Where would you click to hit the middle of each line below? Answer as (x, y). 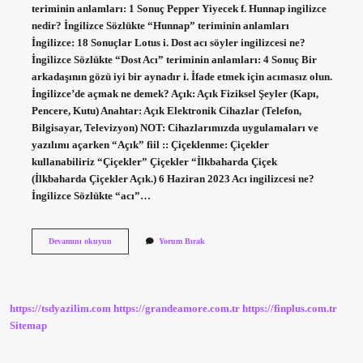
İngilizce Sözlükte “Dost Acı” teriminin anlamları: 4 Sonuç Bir (174, 60)
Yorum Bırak (181, 241)
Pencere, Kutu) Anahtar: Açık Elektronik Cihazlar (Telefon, (166, 111)
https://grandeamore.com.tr (177, 309)
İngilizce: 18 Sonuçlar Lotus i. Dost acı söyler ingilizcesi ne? (168, 43)
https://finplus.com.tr (290, 309)
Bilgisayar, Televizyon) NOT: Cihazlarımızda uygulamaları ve (175, 128)
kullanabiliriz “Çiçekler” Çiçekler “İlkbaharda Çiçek (154, 162)
